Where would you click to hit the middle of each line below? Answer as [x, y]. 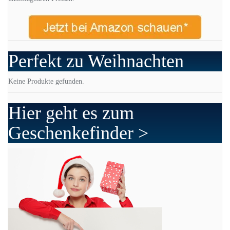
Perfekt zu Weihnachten [96, 61]
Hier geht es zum [71, 113]
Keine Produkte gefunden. [46, 82]
